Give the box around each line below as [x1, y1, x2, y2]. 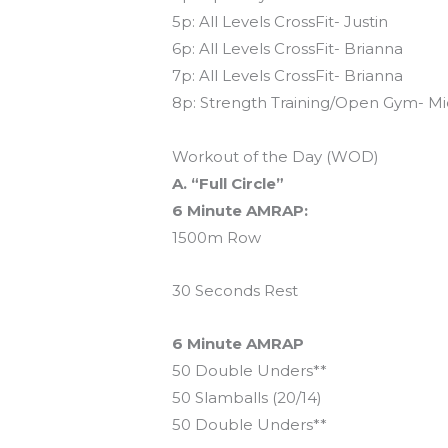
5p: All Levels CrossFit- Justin [172, 12, 389, 32]
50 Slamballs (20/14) [172, 388, 323, 408]
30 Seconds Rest [172, 280, 299, 300]
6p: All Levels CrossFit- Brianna [172, 39, 404, 59]
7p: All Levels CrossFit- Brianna [172, 66, 404, 86]
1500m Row [172, 227, 262, 247]
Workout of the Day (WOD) [172, 146, 380, 166]
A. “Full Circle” [172, 173, 285, 193]
